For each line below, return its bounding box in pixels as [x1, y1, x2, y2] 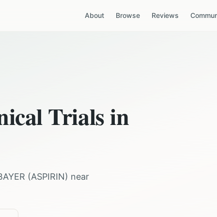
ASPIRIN [31, 171, 65, 182]
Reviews [152, 11, 179, 19]
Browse [116, 11, 140, 19]
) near [65, 171, 89, 182]
